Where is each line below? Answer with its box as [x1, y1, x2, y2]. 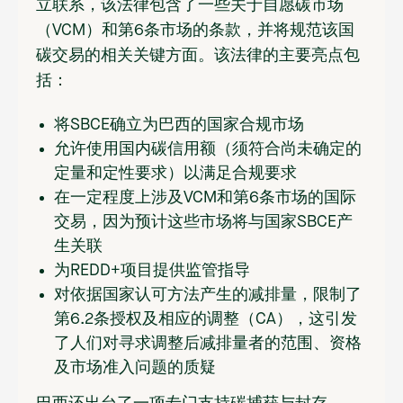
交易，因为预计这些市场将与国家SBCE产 [54, 214, 353, 231]
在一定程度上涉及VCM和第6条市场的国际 [54, 190, 356, 207]
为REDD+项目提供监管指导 [54, 263, 250, 280]
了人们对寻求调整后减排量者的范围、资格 [54, 336, 362, 353]
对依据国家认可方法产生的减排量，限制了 [54, 287, 362, 304]
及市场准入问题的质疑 [54, 360, 216, 377]
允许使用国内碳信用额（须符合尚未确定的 [54, 141, 362, 158]
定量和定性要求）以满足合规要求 [54, 166, 301, 183]
